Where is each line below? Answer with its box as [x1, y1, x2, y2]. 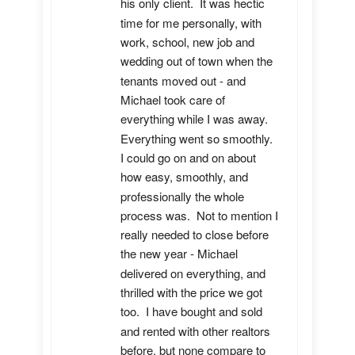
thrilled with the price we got [120, 284, 262, 301]
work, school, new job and [120, 33, 254, 51]
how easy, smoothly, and [120, 168, 248, 185]
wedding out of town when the [120, 52, 273, 70]
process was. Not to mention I [120, 207, 278, 224]
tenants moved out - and [120, 71, 246, 89]
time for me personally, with [120, 13, 261, 31]
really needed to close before [120, 226, 269, 243]
